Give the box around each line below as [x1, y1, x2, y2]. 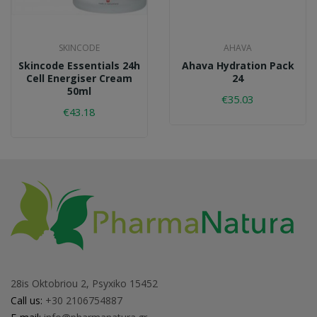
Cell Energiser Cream [26, 71, 132, 85]
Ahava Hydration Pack [181, 58, 294, 72]
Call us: [11, 293, 45, 307]
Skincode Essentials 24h [18, 58, 140, 72]
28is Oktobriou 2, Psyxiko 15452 [11, 276, 158, 290]
